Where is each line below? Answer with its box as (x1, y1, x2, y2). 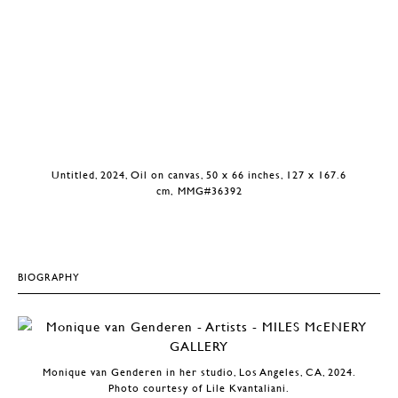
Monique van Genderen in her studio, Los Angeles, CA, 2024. (42, 365, 356, 378)
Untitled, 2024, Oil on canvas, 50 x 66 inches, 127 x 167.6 (52, 168, 346, 181)
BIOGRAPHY (18, 270, 80, 283)
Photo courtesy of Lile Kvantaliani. (108, 381, 290, 394)
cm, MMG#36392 (155, 184, 243, 197)
